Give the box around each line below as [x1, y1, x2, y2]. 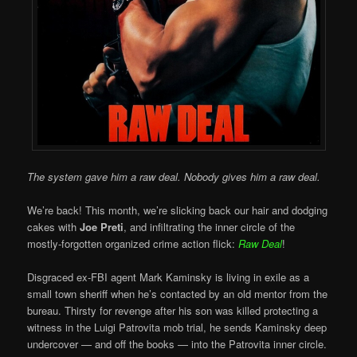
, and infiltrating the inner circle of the [124, 218, 296, 234]
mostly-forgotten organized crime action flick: [27, 235, 239, 251]
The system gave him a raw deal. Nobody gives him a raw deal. [27, 168, 321, 184]
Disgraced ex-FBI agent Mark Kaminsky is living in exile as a [27, 269, 310, 284]
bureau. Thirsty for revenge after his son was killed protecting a [27, 302, 319, 318]
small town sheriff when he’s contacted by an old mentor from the [27, 285, 328, 301]
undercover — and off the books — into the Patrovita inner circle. [27, 335, 328, 351]
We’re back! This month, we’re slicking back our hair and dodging [27, 202, 328, 218]
